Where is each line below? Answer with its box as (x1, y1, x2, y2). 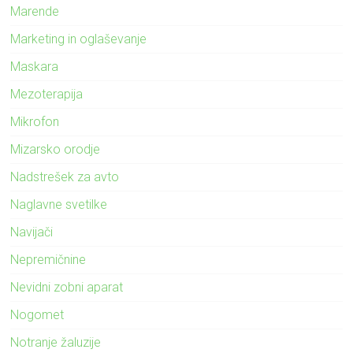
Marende (10, 3, 60, 19)
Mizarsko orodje (10, 141, 101, 157)
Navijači (10, 224, 54, 240)
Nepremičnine (10, 251, 87, 267)
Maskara (10, 58, 59, 74)
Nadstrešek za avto (10, 169, 120, 184)
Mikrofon (10, 113, 60, 129)
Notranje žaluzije (10, 334, 102, 350)
